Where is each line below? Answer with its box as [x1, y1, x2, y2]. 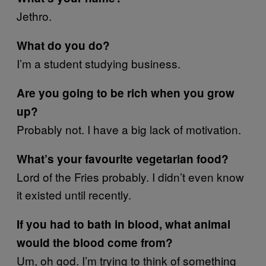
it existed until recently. [17, 186, 131, 202]
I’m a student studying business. [17, 55, 180, 71]
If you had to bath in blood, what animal [17, 216, 230, 232]
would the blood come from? [17, 235, 173, 251]
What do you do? [17, 37, 110, 53]
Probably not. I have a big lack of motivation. [17, 121, 241, 137]
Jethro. [17, 8, 52, 24]
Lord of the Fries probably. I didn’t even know [17, 169, 244, 185]
